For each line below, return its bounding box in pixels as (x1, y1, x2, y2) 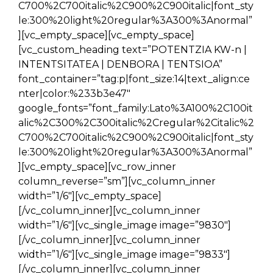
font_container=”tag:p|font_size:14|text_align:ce (18, 73, 250, 85)
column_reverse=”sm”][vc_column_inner (18, 175, 216, 187)
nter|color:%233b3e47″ (18, 88, 130, 99)
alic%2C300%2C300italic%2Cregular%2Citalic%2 (18, 117, 254, 129)
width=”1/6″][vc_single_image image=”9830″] (18, 219, 231, 231)
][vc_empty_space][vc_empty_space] (18, 29, 194, 41)
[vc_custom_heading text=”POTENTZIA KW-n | (18, 44, 247, 55)
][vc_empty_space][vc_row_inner (18, 161, 176, 172)
